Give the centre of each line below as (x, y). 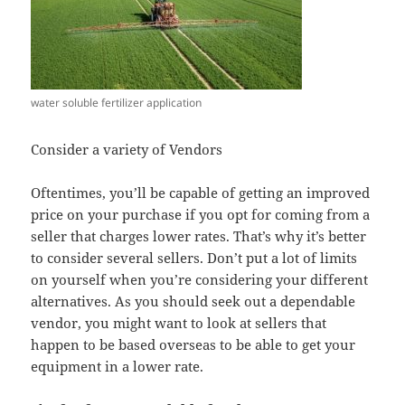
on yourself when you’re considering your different (200, 280)
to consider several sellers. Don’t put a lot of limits (194, 258)
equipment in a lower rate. (118, 367)
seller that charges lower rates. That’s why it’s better (199, 236)
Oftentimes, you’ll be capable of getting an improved (201, 193)
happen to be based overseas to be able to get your (193, 345)
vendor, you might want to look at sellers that (179, 323)
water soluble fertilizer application (117, 103)
